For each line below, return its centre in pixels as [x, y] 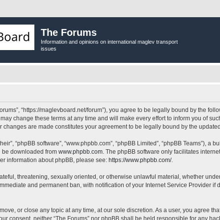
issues [49, 49]
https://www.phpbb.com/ [140, 160]
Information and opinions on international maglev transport [109, 42]
